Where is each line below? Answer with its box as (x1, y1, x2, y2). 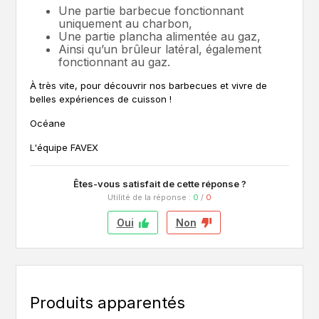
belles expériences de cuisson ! (30, 93, 172, 105)
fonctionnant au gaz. (58, 55, 171, 70)
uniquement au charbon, (58, 16, 193, 31)
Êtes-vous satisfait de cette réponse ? (73, 178, 246, 190)
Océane (30, 117, 69, 130)
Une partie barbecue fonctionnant (58, 4, 244, 19)
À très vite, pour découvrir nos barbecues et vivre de (30, 80, 268, 92)
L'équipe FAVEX (30, 142, 99, 154)
